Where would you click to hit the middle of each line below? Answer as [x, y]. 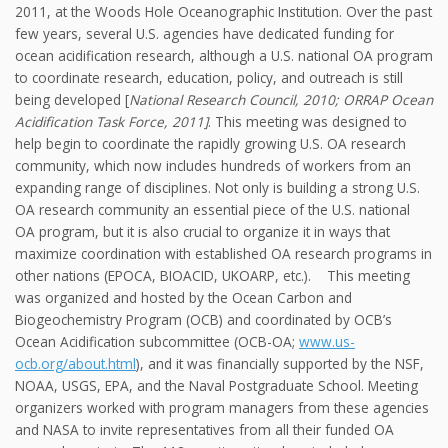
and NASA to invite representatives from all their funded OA [204, 430]
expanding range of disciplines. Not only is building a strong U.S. [217, 188]
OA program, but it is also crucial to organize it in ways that [202, 232]
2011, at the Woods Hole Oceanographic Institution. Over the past [223, 12]
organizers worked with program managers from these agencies [222, 408]
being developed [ [72, 100]
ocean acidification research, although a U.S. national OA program [224, 56]
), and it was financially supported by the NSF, [280, 364]
